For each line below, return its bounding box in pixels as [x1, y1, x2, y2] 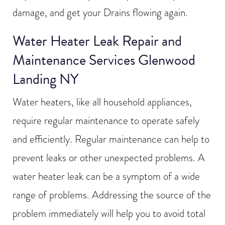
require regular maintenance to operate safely [13, 113, 199, 129]
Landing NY [13, 68, 78, 90]
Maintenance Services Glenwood [13, 49, 195, 71]
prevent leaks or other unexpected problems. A [13, 150, 205, 166]
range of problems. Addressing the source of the [13, 187, 211, 203]
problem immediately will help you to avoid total [13, 206, 205, 221]
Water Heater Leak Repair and [13, 30, 182, 52]
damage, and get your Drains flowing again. [13, 5, 188, 20]
